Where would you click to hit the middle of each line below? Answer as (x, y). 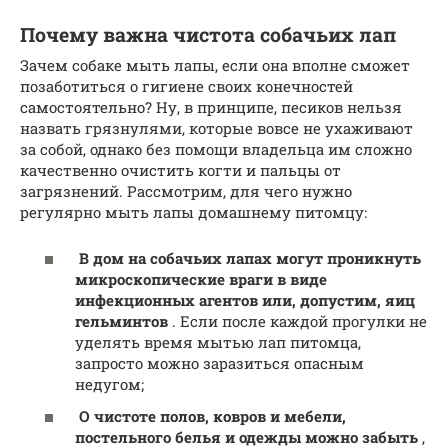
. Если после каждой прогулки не (297, 321)
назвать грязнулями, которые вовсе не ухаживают (216, 127)
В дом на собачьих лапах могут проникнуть (250, 258)
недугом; (109, 384)
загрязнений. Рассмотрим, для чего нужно (186, 190)
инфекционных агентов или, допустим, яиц (245, 300)
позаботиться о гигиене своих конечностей (186, 85)
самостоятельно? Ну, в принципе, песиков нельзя (211, 106)
